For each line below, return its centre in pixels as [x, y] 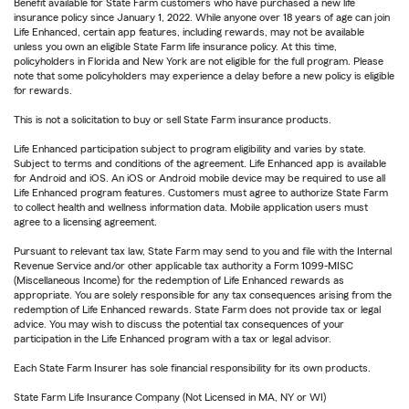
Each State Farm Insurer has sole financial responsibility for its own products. [192, 368]
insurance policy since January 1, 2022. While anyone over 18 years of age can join [202, 18]
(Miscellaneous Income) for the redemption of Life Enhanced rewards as [179, 281]
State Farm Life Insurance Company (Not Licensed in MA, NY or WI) [170, 398]
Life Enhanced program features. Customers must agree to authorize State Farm [201, 193]
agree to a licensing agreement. [85, 222]
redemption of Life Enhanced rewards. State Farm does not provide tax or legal [197, 310]
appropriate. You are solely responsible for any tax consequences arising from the [203, 295]
